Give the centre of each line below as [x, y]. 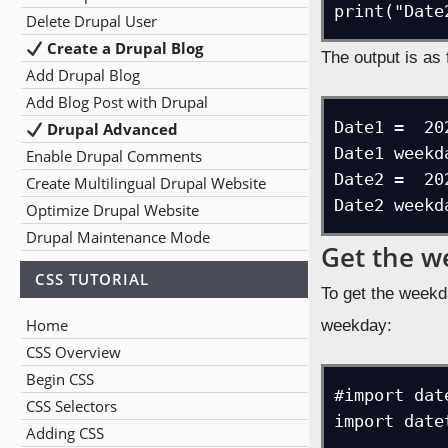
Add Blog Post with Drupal [117, 102]
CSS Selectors [71, 406]
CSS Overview [73, 352]
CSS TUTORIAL [92, 279]
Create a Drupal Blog [123, 48]
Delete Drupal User [91, 21]
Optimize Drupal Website [112, 210]
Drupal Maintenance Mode [118, 237]
